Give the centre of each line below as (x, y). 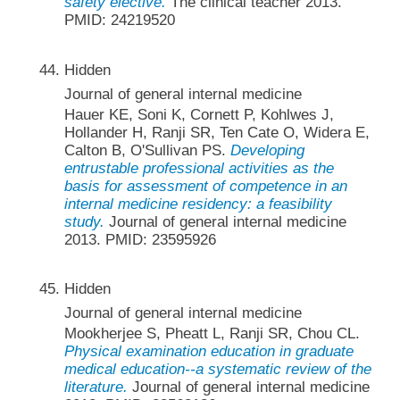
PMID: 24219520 (119, 21)
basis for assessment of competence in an (205, 186)
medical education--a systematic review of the (217, 369)
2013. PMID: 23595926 (140, 239)
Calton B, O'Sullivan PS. (147, 150)
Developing (267, 150)
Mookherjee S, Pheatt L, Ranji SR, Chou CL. (212, 333)
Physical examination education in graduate (208, 351)
